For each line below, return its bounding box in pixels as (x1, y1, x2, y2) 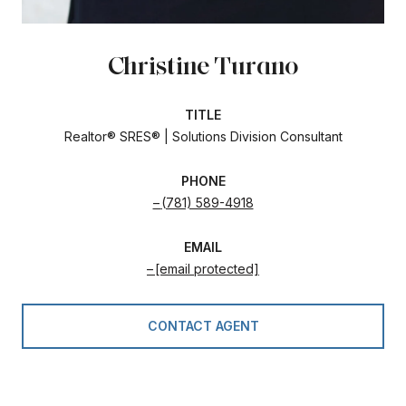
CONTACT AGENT (147, 317, 259, 333)
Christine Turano (107, 49, 299, 81)
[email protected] (155, 260, 259, 276)
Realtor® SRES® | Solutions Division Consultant (63, 128, 343, 144)
